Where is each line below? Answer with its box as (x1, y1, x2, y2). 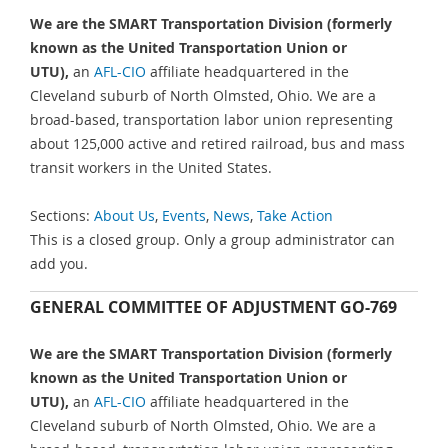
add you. (30, 254, 88, 274)
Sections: (30, 206, 94, 226)
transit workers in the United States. (30, 157, 272, 177)
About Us (94, 206, 155, 226)
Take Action (257, 206, 333, 226)
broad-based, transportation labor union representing (30, 109, 393, 129)
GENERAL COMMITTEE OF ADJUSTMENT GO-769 (30, 296, 397, 319)
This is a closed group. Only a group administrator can (30, 230, 395, 250)
